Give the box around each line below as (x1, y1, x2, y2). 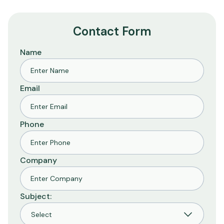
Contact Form (72, 23, 151, 39)
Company (20, 155, 57, 165)
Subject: (20, 191, 51, 201)
